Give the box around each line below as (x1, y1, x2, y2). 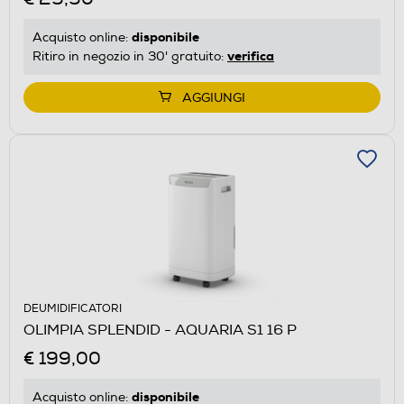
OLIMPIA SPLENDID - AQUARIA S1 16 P (23, 320, 297, 339)
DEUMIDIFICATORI (23, 301, 122, 316)
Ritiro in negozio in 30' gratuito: (32, 48, 227, 64)
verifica (227, 47, 274, 64)
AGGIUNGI (182, 89, 245, 106)
